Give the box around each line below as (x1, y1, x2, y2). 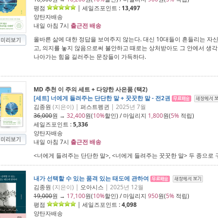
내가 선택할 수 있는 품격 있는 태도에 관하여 (34, 174, 149, 182)
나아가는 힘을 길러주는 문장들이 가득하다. (34, 53, 146, 61)
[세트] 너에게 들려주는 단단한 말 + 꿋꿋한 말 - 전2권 (34, 94, 170, 102)
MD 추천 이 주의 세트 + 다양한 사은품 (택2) (34, 85, 147, 93)
